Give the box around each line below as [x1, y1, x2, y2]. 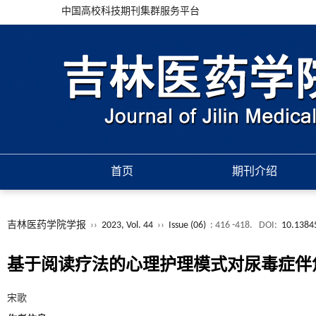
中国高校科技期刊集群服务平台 [61, 6, 200, 17]
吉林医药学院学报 [7, 220, 86, 231]
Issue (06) [169, 220, 206, 231]
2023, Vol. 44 [102, 220, 155, 231]
